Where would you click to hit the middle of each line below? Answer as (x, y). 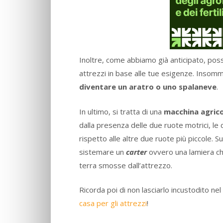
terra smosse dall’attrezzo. (126, 165)
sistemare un (103, 152)
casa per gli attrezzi (113, 203)
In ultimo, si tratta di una (121, 111)
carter (136, 152)
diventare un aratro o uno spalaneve (148, 87)
